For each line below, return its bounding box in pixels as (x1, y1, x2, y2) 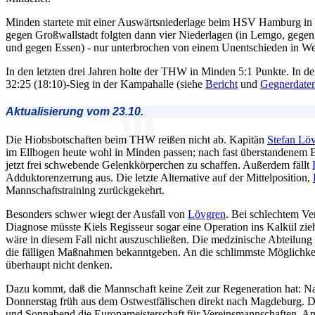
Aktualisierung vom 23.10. (6, 105, 143, 118)
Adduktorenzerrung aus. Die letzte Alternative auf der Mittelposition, (6, 171, 313, 184)
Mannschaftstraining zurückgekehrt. (6, 184, 165, 196)
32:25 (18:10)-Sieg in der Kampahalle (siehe (6, 78, 205, 90)
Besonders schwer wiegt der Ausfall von (6, 207, 188, 220)
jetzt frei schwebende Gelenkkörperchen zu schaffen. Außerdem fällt (6, 158, 312, 171)
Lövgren (188, 207, 226, 220)
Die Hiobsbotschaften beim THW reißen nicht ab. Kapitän (6, 133, 267, 146)
